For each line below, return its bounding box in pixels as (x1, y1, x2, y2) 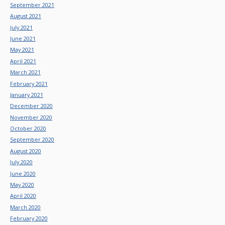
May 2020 (10, 181, 34, 189)
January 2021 (10, 90, 43, 98)
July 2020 (10, 158, 33, 166)
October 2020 (10, 125, 46, 133)
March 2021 (10, 68, 41, 76)
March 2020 (10, 203, 41, 211)
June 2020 (10, 169, 36, 177)
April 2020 (10, 192, 36, 200)
